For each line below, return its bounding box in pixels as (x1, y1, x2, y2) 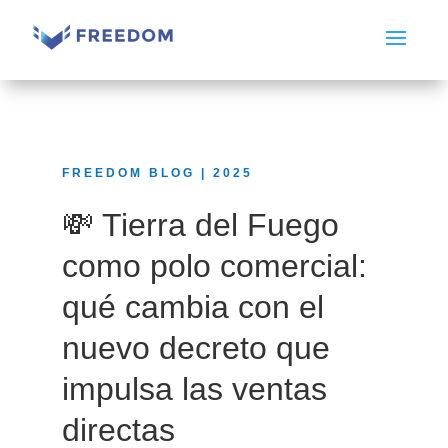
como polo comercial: (61, 248, 367, 284)
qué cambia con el (61, 289, 324, 325)
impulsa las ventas (61, 371, 327, 407)
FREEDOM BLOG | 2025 (61, 166, 253, 180)
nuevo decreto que (61, 330, 330, 366)
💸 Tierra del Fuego (61, 207, 339, 243)
